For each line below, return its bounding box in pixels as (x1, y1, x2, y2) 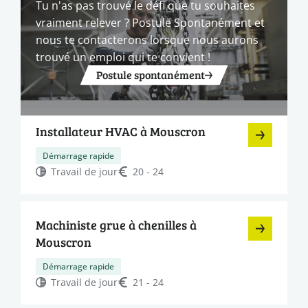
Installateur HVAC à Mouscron (36, 122, 206, 140)
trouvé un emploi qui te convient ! (36, 49, 210, 64)
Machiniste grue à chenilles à (36, 216, 197, 233)
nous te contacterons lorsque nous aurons (36, 32, 258, 47)
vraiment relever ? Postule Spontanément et (36, 14, 265, 30)
